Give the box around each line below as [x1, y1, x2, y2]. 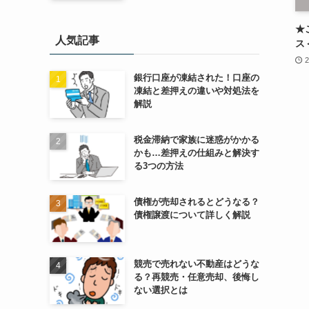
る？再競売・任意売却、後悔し [133, 272, 259, 283]
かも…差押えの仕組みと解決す [133, 148, 259, 159]
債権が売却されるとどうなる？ [133, 197, 259, 208]
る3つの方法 [133, 161, 183, 172]
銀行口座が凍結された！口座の [133, 72, 259, 83]
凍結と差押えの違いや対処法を [133, 85, 259, 96]
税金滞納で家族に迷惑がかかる [133, 134, 259, 146]
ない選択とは [133, 285, 188, 296]
